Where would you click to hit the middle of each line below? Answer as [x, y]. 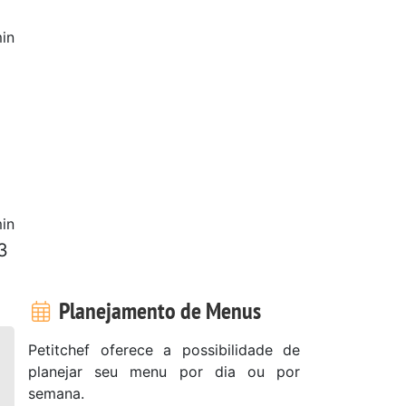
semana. [56, 393]
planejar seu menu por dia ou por [164, 371]
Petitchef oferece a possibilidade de [164, 349]
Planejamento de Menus [157, 310]
